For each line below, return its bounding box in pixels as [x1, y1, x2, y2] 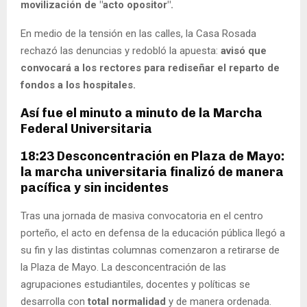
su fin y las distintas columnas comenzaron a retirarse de [21, 243, 280, 256]
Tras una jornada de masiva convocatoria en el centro [21, 209, 263, 222]
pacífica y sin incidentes [21, 180, 169, 195]
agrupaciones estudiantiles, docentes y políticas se [21, 278, 250, 291]
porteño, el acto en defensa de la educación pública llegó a [21, 226, 285, 239]
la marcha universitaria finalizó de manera [21, 164, 284, 180]
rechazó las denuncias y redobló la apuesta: [21, 44, 218, 57]
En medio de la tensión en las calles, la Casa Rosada [21, 27, 256, 40]
